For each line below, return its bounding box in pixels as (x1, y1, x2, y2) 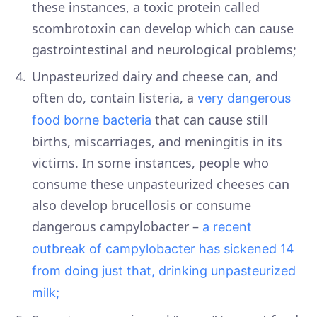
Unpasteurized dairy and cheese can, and (32, 68, 278, 86)
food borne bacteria (32, 113, 155, 128)
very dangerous (197, 91, 291, 106)
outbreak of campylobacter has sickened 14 (32, 241, 294, 257)
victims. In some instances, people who (32, 154, 269, 172)
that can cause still (155, 111, 268, 129)
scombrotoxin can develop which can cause (32, 20, 294, 38)
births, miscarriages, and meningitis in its (32, 133, 282, 151)
